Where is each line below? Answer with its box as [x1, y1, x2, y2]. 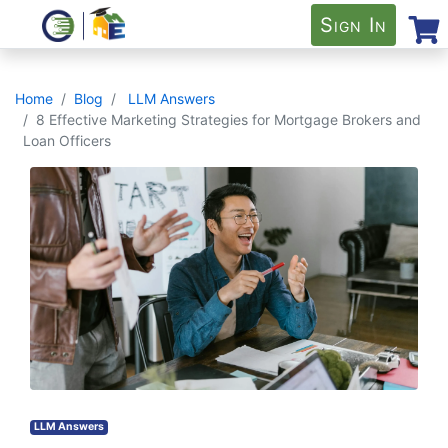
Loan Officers [23, 132, 111, 149]
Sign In [320, 12, 388, 37]
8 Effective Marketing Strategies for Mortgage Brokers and [36, 111, 421, 128]
